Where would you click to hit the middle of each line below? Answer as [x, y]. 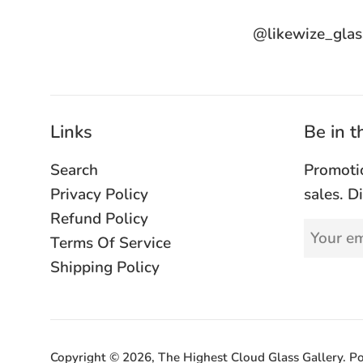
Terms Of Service [111, 243]
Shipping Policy [105, 268]
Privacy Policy [99, 195]
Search [74, 171]
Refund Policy [99, 219]
